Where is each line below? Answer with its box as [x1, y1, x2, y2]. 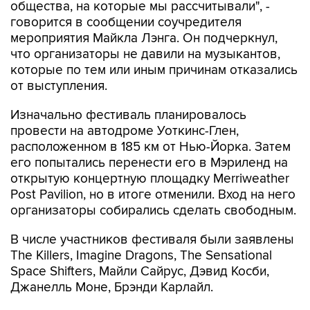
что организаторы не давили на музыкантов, [10, 46, 280, 62]
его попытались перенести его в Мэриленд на [10, 155, 288, 171]
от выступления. [10, 78, 107, 94]
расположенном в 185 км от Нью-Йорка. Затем [10, 139, 291, 155]
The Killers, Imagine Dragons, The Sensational [10, 248, 272, 264]
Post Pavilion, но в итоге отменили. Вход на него [10, 187, 295, 203]
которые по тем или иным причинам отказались [10, 62, 298, 78]
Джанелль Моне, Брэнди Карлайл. [10, 280, 213, 295]
